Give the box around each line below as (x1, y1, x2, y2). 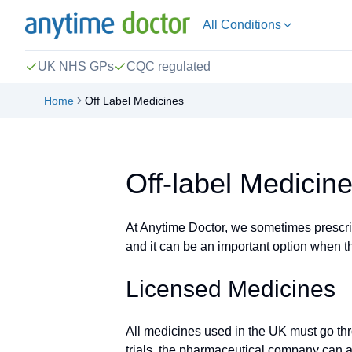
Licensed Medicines (126, 276, 335, 302)
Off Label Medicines (85, 94, 184, 107)
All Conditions (203, 18, 282, 31)
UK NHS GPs (38, 60, 114, 73)
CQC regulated (126, 60, 211, 73)
